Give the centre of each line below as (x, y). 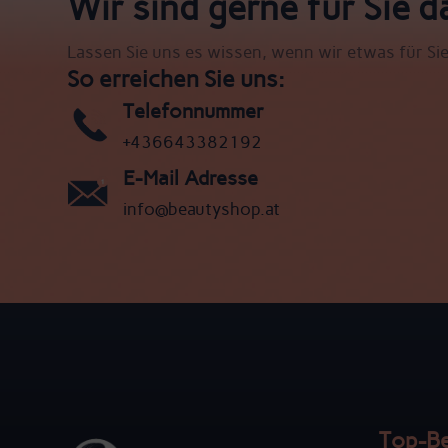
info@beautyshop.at (201, 208)
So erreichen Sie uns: (176, 78)
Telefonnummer (193, 110)
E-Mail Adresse (190, 177)
